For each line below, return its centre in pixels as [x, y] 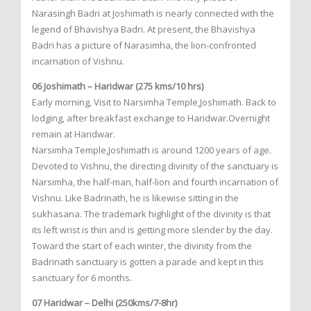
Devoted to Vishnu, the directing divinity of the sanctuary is [155, 166]
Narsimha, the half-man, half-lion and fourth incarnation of [155, 182]
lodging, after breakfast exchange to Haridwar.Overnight [151, 118]
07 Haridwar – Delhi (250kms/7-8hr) [104, 303]
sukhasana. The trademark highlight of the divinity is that [151, 214]
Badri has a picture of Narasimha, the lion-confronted [144, 45]
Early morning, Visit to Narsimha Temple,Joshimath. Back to [154, 102]
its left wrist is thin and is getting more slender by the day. [152, 230]
